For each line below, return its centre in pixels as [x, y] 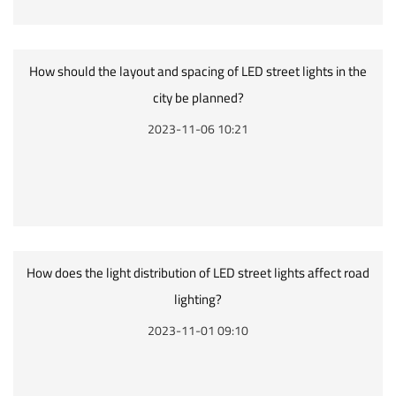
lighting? [198, 299]
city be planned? [198, 98]
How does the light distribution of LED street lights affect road [198, 273]
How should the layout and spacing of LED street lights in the [198, 71]
